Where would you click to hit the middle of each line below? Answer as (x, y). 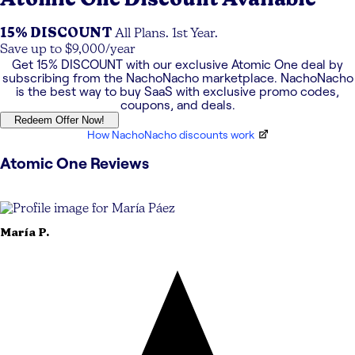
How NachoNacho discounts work (170, 135)
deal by (321, 65)
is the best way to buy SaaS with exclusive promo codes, (177, 92)
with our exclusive (177, 65)
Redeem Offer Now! (59, 120)
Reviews (118, 164)
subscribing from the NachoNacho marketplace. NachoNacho (177, 78)
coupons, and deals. (177, 105)
